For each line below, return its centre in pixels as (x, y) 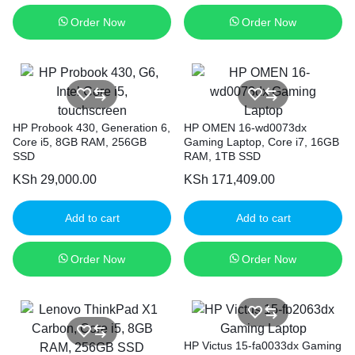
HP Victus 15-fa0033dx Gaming (263, 345)
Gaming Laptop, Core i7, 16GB (261, 142)
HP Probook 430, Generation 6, (92, 128)
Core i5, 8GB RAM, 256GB (80, 142)
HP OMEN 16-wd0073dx (245, 128)
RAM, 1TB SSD (222, 156)
